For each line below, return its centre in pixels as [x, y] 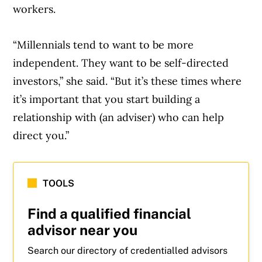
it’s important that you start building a [107, 99]
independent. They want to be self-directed [121, 63]
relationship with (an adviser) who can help [119, 117]
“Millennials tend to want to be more [104, 44]
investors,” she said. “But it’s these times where [127, 81]
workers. [36, 9]
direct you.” [41, 135]
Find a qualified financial [110, 213]
